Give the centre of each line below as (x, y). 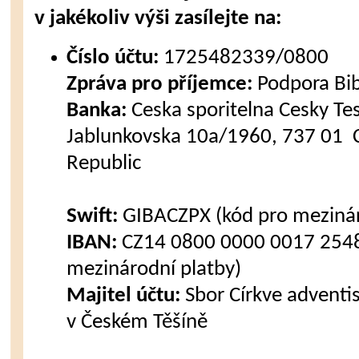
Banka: (97, 111)
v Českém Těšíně (137, 323)
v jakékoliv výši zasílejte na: (158, 19)
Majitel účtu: (124, 296)
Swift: (93, 217)
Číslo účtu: (113, 58)
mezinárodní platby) (154, 270)
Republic (104, 164)
